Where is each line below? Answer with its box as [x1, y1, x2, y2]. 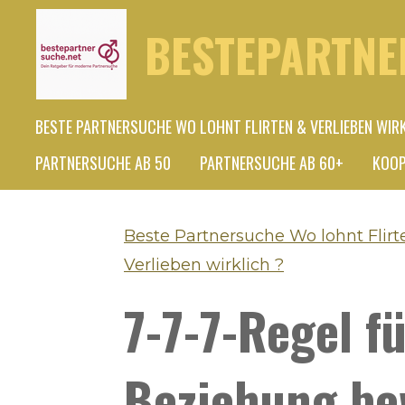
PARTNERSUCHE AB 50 [35, 151, 171, 174]
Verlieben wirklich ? [124, 255, 284, 275]
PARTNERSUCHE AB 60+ [200, 151, 344, 174]
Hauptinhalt [8, 42, 98, 61]
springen [8, 71, 77, 89]
